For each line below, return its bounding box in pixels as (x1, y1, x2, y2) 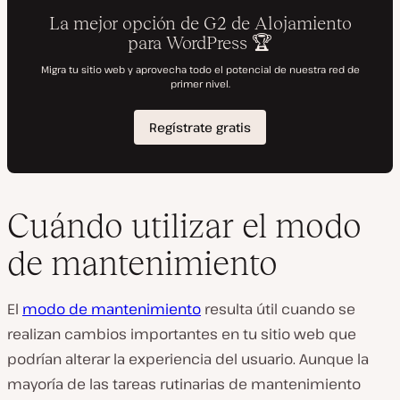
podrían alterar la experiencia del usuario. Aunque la (7, 349, 369, 370)
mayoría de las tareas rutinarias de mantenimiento (7, 374, 361, 395)
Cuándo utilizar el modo (7, 206, 362, 246)
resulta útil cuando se (201, 299, 355, 320)
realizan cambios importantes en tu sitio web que (7, 324, 356, 345)
